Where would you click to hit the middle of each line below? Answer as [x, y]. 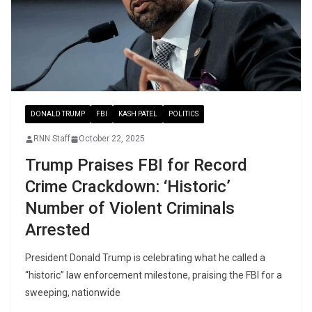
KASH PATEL [138, 114]
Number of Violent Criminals [130, 209]
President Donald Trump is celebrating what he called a [145, 258]
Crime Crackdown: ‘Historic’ [128, 187]
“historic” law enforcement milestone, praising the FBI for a [154, 275]
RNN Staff [52, 139]
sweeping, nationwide [73, 293]
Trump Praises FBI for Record [136, 165]
